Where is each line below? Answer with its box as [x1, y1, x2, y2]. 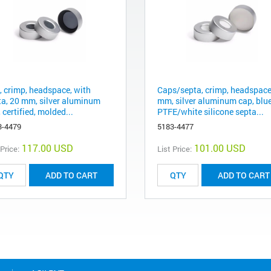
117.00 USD [22, 142, 73, 155]
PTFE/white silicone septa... [157, 106, 264, 118]
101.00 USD [194, 142, 246, 155]
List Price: [157, 143, 192, 155]
